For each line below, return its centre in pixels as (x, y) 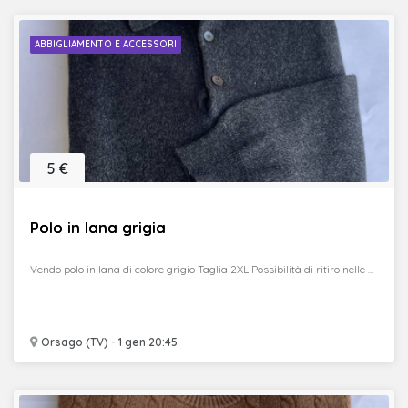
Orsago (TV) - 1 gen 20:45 (108, 342)
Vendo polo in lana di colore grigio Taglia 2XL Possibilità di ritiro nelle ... (202, 269)
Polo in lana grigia (98, 227)
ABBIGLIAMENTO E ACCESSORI (106, 44)
